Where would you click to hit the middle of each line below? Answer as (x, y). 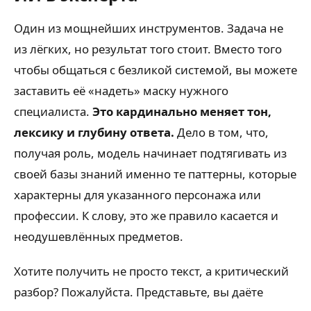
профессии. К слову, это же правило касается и (146, 216)
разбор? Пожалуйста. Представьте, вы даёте (138, 292)
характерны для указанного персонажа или (137, 195)
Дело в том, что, (221, 132)
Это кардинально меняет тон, (182, 111)
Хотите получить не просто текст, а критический (151, 271)
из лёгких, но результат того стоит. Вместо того (148, 49)
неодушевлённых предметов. (99, 236)
